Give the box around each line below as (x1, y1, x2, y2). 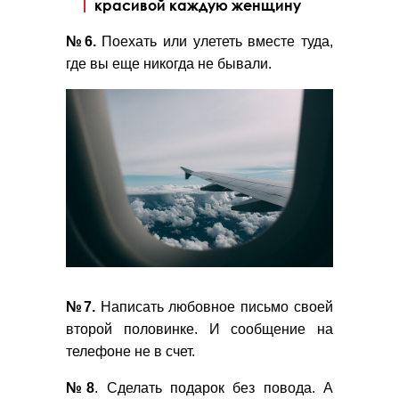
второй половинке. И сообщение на (66, 322, 333, 338)
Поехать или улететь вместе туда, (95, 34, 334, 50)
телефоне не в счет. (66, 344, 202, 360)
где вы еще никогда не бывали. (66, 56, 272, 72)
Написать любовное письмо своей (94, 299, 334, 315)
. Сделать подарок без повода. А (94, 380, 334, 396)
